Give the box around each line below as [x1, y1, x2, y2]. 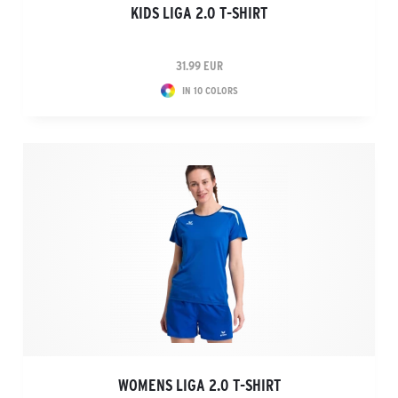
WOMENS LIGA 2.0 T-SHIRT [117, 377, 281, 394]
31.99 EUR [175, 59, 223, 73]
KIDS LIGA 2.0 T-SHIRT [131, 4, 267, 22]
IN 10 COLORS [181, 84, 238, 96]
